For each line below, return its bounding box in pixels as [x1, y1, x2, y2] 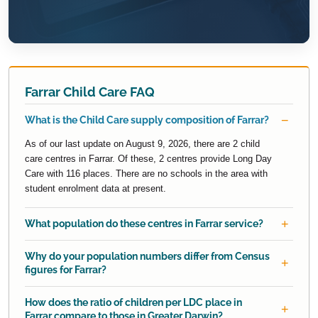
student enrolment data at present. [25, 183, 166, 194]
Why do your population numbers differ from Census [25, 251, 270, 263]
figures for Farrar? [25, 264, 106, 276]
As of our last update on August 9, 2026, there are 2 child [25, 138, 260, 150]
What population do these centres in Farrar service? [25, 218, 263, 230]
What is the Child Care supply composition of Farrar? [25, 114, 269, 126]
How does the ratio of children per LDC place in [25, 297, 242, 309]
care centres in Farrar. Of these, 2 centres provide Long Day [25, 153, 272, 165]
